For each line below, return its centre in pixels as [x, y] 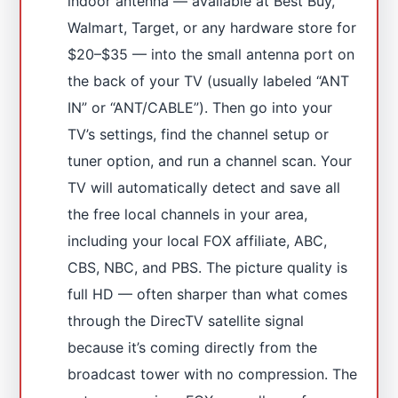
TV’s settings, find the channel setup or [199, 134]
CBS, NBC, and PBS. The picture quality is [208, 267]
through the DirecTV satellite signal [186, 320]
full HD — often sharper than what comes [208, 294]
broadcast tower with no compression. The [213, 374]
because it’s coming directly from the [193, 347]
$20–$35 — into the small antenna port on [211, 54]
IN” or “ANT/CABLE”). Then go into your [200, 107]
